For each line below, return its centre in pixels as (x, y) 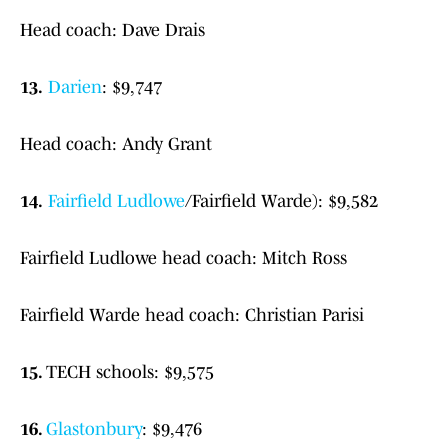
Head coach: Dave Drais (112, 30)
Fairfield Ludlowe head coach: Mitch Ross (183, 258)
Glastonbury (94, 429)
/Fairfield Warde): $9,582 (281, 201)
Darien (75, 87)
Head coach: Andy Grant (116, 144)
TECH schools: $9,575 (130, 372)
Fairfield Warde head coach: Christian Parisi (192, 315)
